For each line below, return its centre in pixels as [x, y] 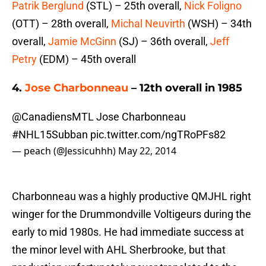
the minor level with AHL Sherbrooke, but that [119, 250]
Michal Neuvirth [148, 24]
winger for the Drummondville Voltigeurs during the [132, 214]
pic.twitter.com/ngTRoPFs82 [158, 135]
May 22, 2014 [147, 151]
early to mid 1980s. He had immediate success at [128, 232]
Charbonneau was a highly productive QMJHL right [132, 197]
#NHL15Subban [50, 135]
